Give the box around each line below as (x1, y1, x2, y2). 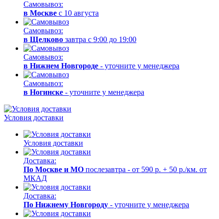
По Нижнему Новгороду (23, 200, 108, 209)
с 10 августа (57, 8, 99, 17)
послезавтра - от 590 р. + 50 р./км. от (84, 165, 207, 174)
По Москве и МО (23, 165, 84, 174)
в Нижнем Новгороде (23, 61, 98, 70)
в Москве (23, 8, 57, 17)
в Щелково (23, 35, 63, 44)
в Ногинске (23, 88, 63, 96)
